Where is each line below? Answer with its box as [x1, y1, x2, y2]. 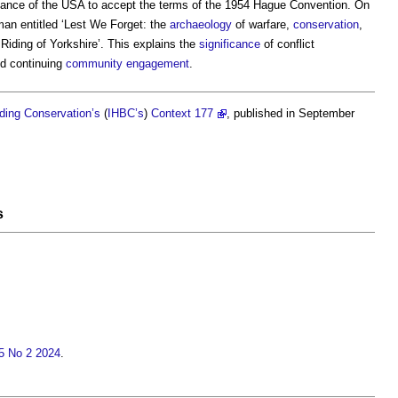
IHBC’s [107, 106, 144, 120]
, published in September [227, 106, 354, 120]
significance [199, 37, 260, 51]
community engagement [66, 57, 189, 70]
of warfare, [232, 18, 293, 31]
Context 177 [151, 106, 213, 120]
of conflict [260, 37, 314, 51]
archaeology [170, 18, 232, 31]
